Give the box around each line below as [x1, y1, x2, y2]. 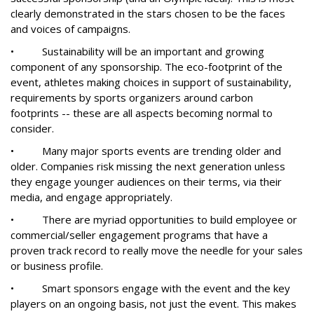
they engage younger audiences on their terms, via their [11, 175, 282, 189]
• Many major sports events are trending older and [11, 144, 281, 158]
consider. [11, 121, 54, 135]
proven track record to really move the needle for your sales [11, 243, 303, 257]
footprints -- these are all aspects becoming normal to [11, 106, 273, 120]
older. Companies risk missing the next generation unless [11, 159, 285, 173]
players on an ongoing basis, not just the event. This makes [11, 296, 296, 310]
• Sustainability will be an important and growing [11, 44, 264, 58]
